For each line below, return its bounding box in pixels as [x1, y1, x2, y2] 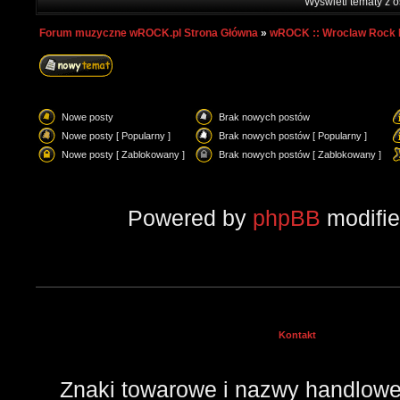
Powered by [128, 206, 253, 230]
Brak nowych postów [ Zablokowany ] [219, 149, 381, 160]
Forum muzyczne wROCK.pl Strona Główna [39, 27, 258, 39]
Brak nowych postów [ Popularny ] [219, 130, 367, 141]
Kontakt [279, 329, 316, 340]
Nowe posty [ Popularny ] [62, 130, 171, 141]
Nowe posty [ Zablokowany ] [62, 149, 185, 160]
